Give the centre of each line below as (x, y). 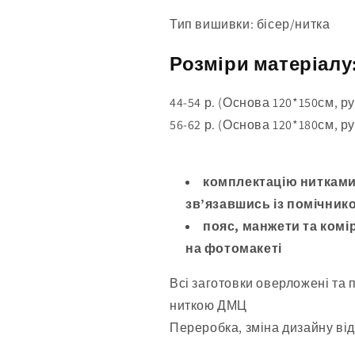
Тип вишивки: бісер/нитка (250, 24)
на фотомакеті (234, 248)
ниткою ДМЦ (208, 305)
